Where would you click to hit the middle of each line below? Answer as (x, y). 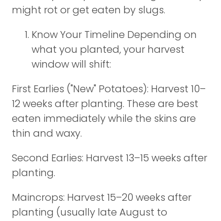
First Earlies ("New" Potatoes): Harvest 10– (109, 89)
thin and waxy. (47, 133)
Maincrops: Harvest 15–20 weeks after (102, 197)
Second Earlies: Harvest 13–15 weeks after (110, 158)
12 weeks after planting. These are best (105, 104)
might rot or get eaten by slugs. (89, 10)
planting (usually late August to (90, 212)
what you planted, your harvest (108, 49)
